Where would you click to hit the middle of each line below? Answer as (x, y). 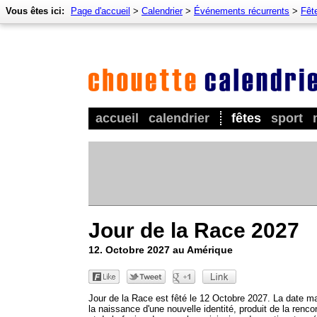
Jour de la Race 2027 (194, 230)
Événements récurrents (242, 11)
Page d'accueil (100, 11)
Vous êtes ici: (35, 11)
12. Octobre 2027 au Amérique (161, 249)
